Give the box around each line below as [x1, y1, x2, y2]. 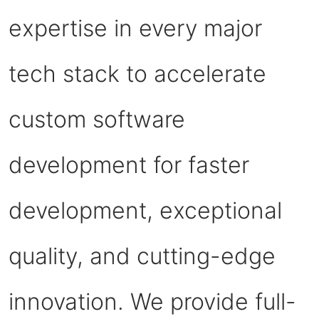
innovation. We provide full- [9, 287, 296, 315]
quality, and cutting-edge [9, 241, 276, 270]
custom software [9, 105, 185, 133]
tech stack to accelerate [9, 59, 266, 88]
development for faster [9, 150, 249, 179]
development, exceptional [9, 196, 282, 224]
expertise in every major [9, 14, 262, 42]
